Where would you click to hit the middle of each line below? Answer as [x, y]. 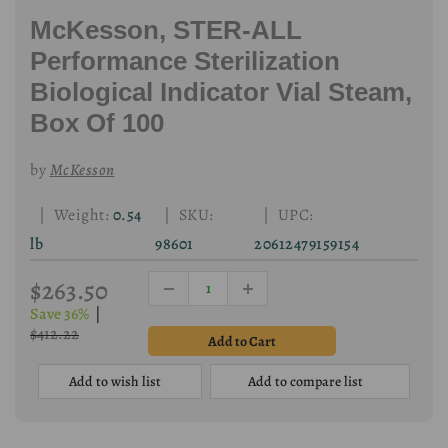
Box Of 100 [97, 123]
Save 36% [59, 314]
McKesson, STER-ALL [166, 30]
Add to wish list [115, 382]
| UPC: [284, 215]
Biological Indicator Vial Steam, [221, 92]
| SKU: [184, 215]
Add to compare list [305, 382]
